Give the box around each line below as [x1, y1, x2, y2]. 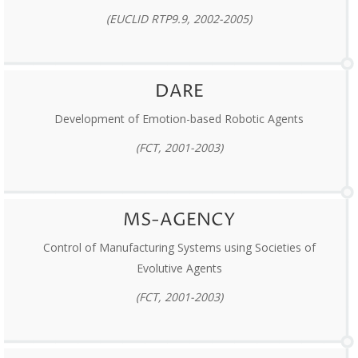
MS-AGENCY [122, 209, 236, 233]
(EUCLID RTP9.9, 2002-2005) [106, 11, 252, 27]
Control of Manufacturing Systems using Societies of [42, 240, 316, 256]
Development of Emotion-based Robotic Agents [54, 111, 304, 127]
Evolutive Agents [136, 261, 222, 276]
